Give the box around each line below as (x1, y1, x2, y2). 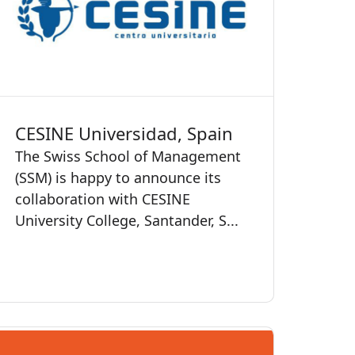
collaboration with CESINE (15, 189, 190, 208)
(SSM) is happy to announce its (15, 167, 221, 187)
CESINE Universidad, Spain (15, 120, 233, 145)
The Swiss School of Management (15, 146, 241, 166)
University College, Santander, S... (15, 210, 239, 230)
